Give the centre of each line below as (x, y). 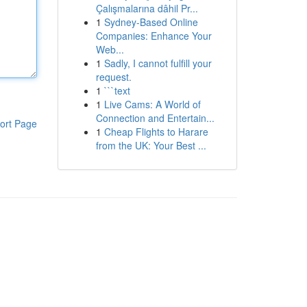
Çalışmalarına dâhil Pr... (147, 8)
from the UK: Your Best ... (151, 145)
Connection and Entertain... (155, 118)
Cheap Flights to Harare (156, 132)
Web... (110, 49)
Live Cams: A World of (152, 104)
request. (113, 77)
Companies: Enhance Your (153, 36)
